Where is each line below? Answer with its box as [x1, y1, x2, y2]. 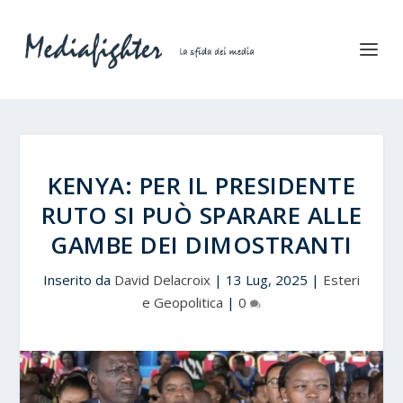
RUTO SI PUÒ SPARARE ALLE [40, 199, 363, 231]
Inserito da [43, 271, 114, 289]
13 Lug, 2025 [226, 271, 308, 289]
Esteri [323, 271, 360, 289]
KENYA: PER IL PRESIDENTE [48, 169, 355, 201]
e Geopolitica [142, 293, 223, 311]
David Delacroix [114, 271, 210, 289]
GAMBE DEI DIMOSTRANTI [50, 228, 353, 261]
